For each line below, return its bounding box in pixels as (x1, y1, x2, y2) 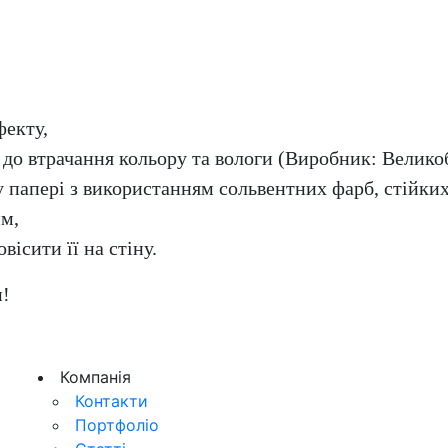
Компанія (55, 366, 131, 387)
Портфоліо (70, 414, 159, 435)
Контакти (70, 390, 148, 411)
